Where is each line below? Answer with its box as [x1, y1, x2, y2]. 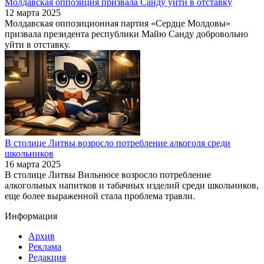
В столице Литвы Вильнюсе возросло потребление [5, 169, 211, 180]
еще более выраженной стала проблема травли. [5, 190, 195, 201]
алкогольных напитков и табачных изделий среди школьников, [5, 180, 259, 190]
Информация [5, 210, 57, 221]
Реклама [28, 241, 61, 252]
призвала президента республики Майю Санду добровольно [5, 28, 248, 39]
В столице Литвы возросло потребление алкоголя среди [5, 137, 230, 148]
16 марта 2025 [5, 159, 61, 169]
